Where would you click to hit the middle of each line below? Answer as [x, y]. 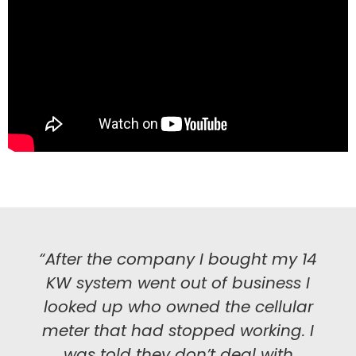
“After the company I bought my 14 [178, 259]
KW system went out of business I [178, 283]
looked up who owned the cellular [178, 307]
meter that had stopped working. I [178, 331]
